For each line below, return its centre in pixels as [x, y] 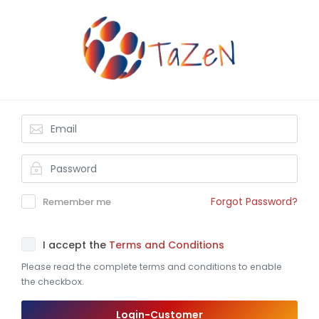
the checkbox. [53, 282]
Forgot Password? [254, 202]
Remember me [77, 202]
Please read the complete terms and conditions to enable [152, 267]
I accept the [76, 245]
